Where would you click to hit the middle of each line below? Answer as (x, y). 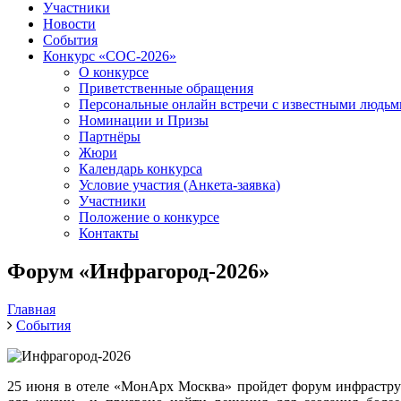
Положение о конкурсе (149, 217)
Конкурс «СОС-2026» (110, 56)
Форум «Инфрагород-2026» (138, 271)
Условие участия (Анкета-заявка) (179, 185)
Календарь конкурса (141, 169)
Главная (31, 309)
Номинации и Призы (144, 120)
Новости (69, 24)
